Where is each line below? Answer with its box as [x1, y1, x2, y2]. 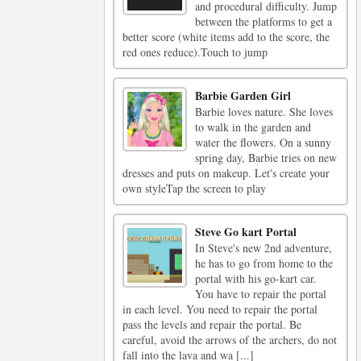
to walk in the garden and [195, 119, 312, 135]
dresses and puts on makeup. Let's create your [122, 165, 330, 180]
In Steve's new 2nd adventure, [195, 240, 333, 255]
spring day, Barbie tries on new [195, 150, 338, 165]
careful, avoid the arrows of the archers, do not [122, 332, 337, 347]
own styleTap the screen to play [122, 180, 266, 196]
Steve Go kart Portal [195, 223, 297, 240]
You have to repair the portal [195, 286, 327, 301]
